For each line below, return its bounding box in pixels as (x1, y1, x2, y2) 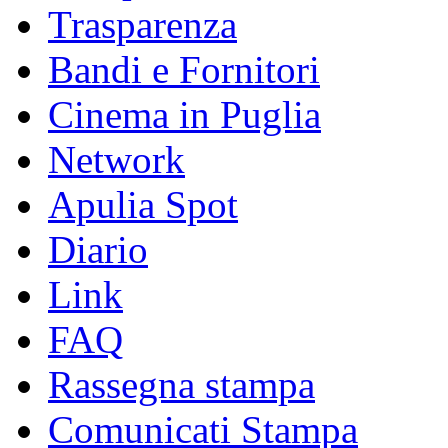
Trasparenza (48, 3, 237, 47)
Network (48, 138, 185, 182)
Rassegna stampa (48, 363, 315, 407)
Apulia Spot (48, 183, 238, 227)
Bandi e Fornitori (48, 48, 320, 92)
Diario (48, 228, 148, 272)
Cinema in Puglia (48, 93, 321, 137)
